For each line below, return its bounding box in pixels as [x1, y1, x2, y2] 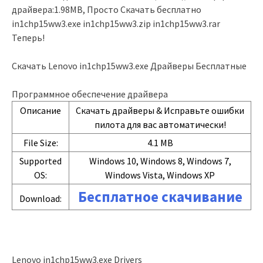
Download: [19, 193, 62, 204]
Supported [19, 155, 62, 167]
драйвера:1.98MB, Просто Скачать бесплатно [12, 4, 201, 15]
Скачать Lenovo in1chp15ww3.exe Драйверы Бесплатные [12, 60, 247, 72]
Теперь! [12, 32, 45, 43]
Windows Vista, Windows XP [105, 169, 215, 181]
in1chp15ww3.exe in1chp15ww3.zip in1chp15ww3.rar [12, 18, 220, 29]
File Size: [23, 137, 58, 149]
